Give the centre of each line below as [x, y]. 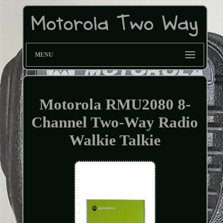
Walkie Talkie [115, 140]
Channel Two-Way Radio [115, 122]
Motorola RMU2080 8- [115, 104]
